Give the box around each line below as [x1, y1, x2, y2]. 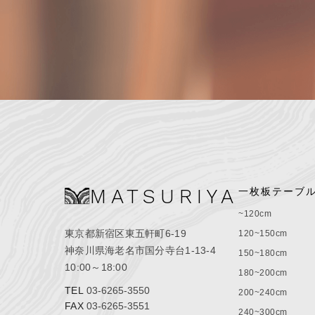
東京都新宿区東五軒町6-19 [65, 228, 186, 239]
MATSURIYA [90, 184, 238, 208]
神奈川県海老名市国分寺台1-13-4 [65, 245, 216, 256]
